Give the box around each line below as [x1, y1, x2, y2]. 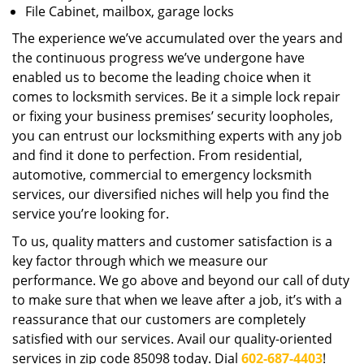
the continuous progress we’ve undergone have [12, 49, 305, 67]
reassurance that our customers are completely [12, 310, 305, 328]
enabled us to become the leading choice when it [12, 68, 311, 86]
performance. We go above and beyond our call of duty [12, 271, 349, 289]
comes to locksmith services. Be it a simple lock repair [12, 88, 340, 106]
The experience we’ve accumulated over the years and [12, 29, 343, 47]
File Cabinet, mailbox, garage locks [25, 2, 234, 20]
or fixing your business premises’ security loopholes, [12, 107, 333, 125]
